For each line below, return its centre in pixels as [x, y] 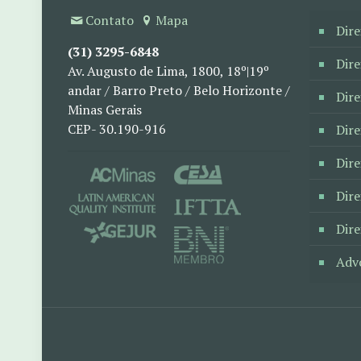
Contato [110, 20]
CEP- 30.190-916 [117, 129]
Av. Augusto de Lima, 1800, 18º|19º [168, 71]
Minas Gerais [105, 110]
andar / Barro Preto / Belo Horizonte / [179, 90]
